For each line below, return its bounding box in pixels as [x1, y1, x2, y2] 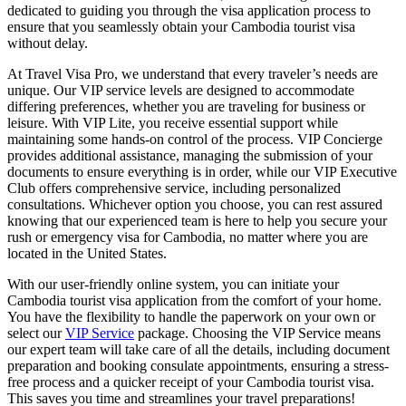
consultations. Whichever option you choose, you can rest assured [7, 196, 382, 212]
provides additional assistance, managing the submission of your [7, 147, 372, 163]
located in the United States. [7, 245, 167, 261]
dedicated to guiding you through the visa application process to [7, 2, 371, 18]
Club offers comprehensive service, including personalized [7, 179, 341, 196]
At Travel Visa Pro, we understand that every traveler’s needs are [7, 65, 378, 82]
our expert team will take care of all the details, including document [7, 341, 390, 357]
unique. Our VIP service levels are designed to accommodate [7, 82, 354, 98]
